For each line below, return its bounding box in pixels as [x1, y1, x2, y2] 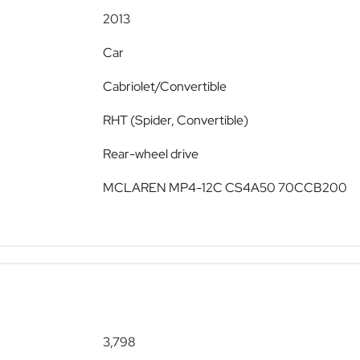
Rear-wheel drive [103, 145, 198, 163]
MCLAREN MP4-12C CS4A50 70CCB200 [103, 179, 347, 197]
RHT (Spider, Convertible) [103, 112, 248, 129]
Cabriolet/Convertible [103, 78, 227, 96]
